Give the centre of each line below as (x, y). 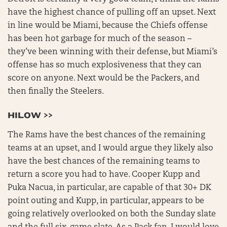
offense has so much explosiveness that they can (105, 66)
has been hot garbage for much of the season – (100, 39)
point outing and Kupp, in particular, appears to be (106, 201)
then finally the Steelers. (57, 92)
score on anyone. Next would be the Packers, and (104, 79)
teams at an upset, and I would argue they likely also (110, 149)
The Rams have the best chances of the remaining (106, 136)
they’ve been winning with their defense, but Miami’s (112, 52)
